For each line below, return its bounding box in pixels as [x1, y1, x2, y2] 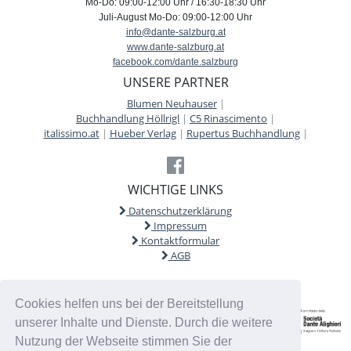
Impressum [151, 219, 207, 233]
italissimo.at [43, 126, 100, 141]
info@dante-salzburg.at [125, 27, 226, 38]
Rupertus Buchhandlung [186, 126, 300, 141]
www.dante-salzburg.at [127, 42, 224, 53]
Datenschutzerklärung [126, 204, 232, 219]
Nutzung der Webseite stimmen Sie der [15, 335, 233, 349]
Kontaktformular [139, 233, 219, 248]
